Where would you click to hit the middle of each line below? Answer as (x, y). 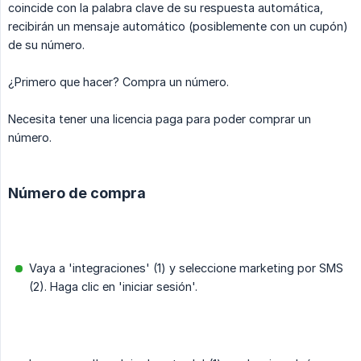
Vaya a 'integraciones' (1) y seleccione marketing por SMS (186, 268)
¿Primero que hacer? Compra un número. (118, 82)
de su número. (46, 45)
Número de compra (77, 193)
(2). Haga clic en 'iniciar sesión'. (113, 287)
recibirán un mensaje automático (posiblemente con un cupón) (178, 27)
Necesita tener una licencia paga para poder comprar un (160, 119)
